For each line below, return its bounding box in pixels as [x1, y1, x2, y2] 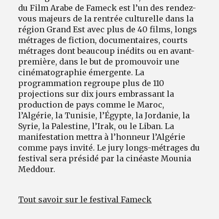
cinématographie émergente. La [18, 67, 145, 77]
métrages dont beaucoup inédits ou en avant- [18, 45, 195, 56]
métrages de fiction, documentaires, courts [18, 35, 188, 45]
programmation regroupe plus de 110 [18, 78, 165, 88]
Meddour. [18, 164, 56, 174]
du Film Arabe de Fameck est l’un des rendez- [18, 2, 197, 13]
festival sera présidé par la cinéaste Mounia [18, 153, 192, 163]
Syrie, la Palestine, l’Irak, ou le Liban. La [18, 121, 175, 131]
